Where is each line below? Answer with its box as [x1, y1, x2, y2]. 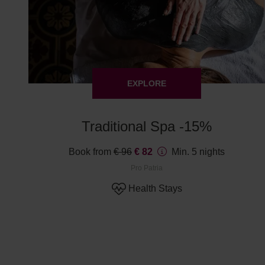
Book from [69, 147, 114, 157]
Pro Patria [131, 164, 163, 172]
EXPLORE [127, 79, 166, 88]
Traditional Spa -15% [82, 118, 212, 134]
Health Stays [128, 183, 182, 193]
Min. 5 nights [172, 147, 225, 157]
